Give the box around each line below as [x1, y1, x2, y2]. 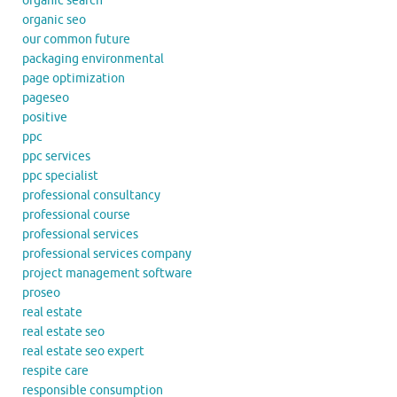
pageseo [22, 90, 69, 105]
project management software [22, 265, 192, 281]
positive [22, 109, 67, 125]
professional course [22, 206, 130, 222]
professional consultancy [22, 187, 160, 203]
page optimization [22, 70, 125, 86]
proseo [22, 284, 60, 300]
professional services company [22, 245, 191, 261]
